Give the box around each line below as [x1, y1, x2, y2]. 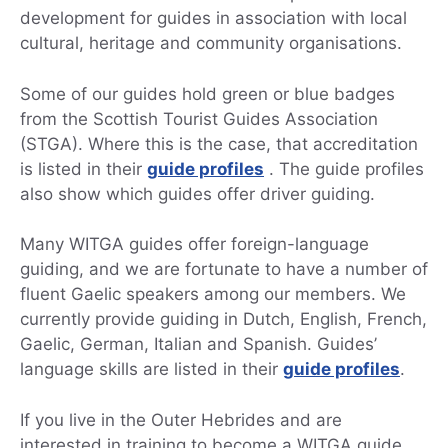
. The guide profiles [264, 158, 424, 179]
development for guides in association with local [20, 8, 407, 29]
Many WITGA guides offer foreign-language [20, 234, 369, 255]
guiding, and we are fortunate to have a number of [20, 259, 428, 280]
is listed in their [20, 158, 147, 179]
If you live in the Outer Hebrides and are [20, 409, 342, 430]
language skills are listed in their [20, 359, 283, 380]
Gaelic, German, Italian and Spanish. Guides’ [20, 334, 377, 355]
